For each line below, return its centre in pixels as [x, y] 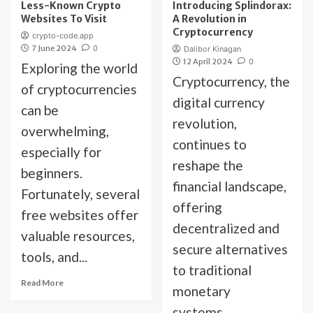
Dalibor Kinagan [212, 49]
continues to [209, 144]
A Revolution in [209, 19]
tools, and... [54, 257]
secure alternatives [230, 249]
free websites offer [80, 215]
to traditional [212, 270]
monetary [201, 291]
